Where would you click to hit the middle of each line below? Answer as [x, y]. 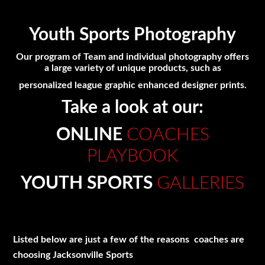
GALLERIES [201, 183]
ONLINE [91, 135]
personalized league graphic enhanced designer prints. [132, 85]
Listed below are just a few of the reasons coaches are [129, 239]
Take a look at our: [132, 107]
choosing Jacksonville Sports [73, 255]
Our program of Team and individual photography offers [132, 56]
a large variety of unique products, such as [132, 68]
